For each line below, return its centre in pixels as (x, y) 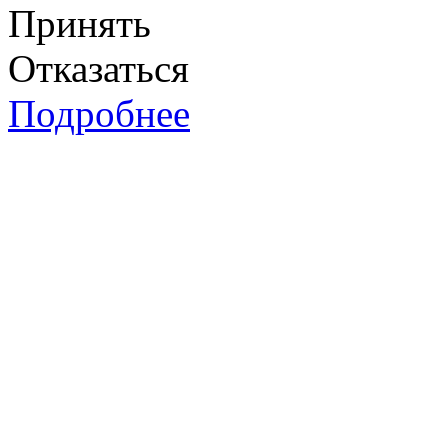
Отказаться (98, 69)
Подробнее (99, 114)
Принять (79, 24)
